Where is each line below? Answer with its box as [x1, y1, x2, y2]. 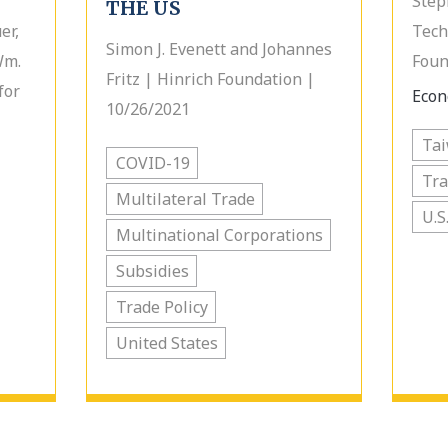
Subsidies [115, 260, 189, 282]
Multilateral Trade [115, 188, 255, 210]
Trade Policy [115, 296, 208, 318]
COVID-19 [115, 152, 190, 174]
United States [115, 332, 218, 354]
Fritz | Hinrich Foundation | [105, 68, 315, 90]
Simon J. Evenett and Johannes [105, 38, 332, 60]
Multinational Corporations [115, 224, 323, 246]
